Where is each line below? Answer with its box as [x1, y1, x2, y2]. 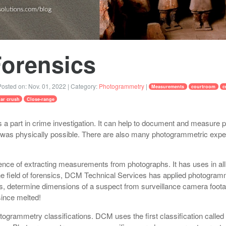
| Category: [66, 81, 99, 90]
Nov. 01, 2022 [28, 81, 66, 90]
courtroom [191, 83, 216, 90]
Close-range [26, 95, 54, 102]
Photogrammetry [99, 81, 144, 90]
